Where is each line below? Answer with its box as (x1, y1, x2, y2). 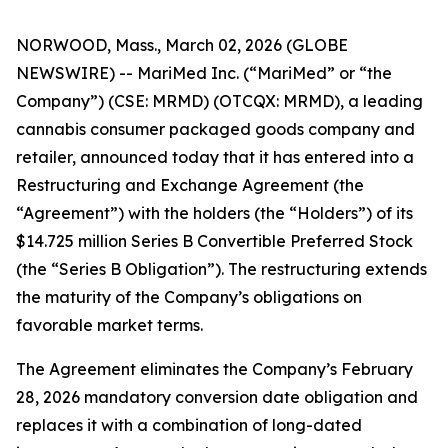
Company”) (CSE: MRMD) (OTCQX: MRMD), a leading (16, 91, 423, 111)
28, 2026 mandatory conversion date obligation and (16, 387, 418, 407)
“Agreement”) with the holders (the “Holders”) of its (16, 203, 413, 223)
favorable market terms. (16, 315, 203, 335)
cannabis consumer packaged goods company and (16, 119, 415, 139)
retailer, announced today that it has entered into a (16, 147, 414, 167)
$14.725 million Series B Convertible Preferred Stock (16, 231, 413, 251)
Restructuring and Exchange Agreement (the (16, 175, 364, 195)
